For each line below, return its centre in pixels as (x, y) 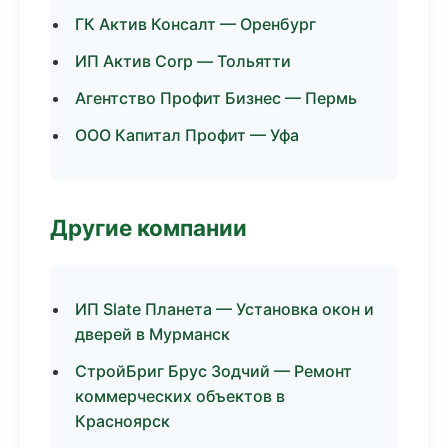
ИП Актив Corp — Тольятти (183, 61)
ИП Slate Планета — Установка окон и (224, 309)
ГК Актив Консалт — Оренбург (195, 24)
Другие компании (148, 227)
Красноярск (122, 421)
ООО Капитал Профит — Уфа (187, 135)
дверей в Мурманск (152, 334)
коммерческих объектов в (180, 396)
